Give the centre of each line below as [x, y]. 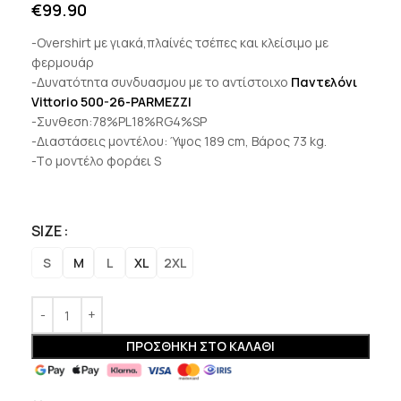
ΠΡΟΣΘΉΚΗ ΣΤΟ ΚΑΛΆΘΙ [200, 346]
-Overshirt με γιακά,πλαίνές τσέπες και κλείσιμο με [180, 43]
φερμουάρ [63, 62]
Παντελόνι [324, 82]
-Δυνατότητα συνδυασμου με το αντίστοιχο [161, 82]
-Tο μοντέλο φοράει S [96, 161]
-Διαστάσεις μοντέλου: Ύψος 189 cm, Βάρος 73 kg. [179, 141]
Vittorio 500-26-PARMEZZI [111, 102]
